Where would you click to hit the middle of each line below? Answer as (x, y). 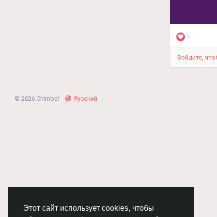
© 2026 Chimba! (38, 99)
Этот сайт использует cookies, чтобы (89, 208)
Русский (86, 99)
